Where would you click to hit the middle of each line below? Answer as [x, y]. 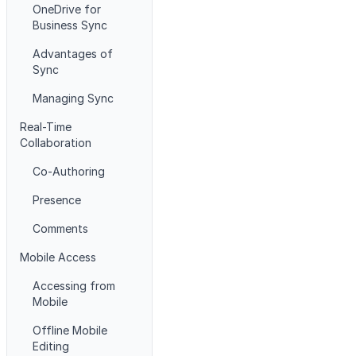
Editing [51, 346]
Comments [60, 228]
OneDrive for [67, 9]
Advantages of [73, 54]
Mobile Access [58, 257]
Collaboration [56, 143]
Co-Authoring [69, 171]
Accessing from [74, 286]
